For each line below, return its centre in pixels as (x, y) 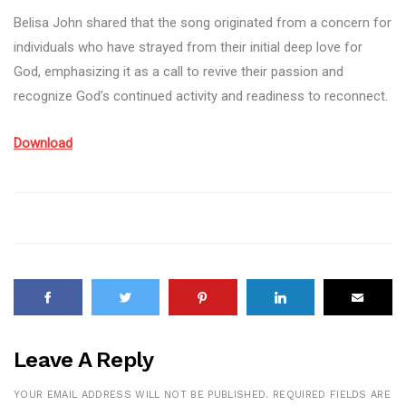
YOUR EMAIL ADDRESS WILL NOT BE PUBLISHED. (141, 395)
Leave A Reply (84, 360)
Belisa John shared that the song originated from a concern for (203, 23)
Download (43, 144)
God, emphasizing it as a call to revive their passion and (179, 72)
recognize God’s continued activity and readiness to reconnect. (201, 97)
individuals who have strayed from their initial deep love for (188, 48)
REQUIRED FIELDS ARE (332, 395)
